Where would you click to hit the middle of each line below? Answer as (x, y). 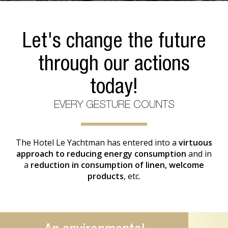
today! (114, 89)
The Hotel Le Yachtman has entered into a (97, 142)
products (106, 176)
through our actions (114, 66)
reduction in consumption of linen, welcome (117, 165)
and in (199, 154)
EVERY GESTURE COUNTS (114, 106)
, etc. (132, 176)
